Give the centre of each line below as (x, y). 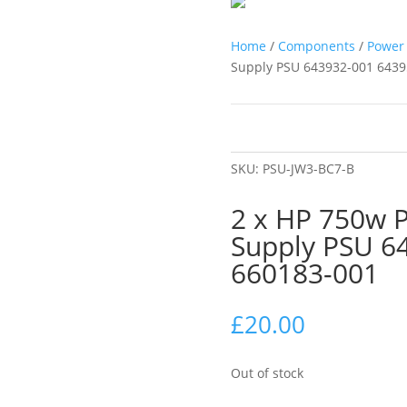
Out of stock (267, 372)
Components (316, 45)
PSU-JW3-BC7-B (308, 168)
